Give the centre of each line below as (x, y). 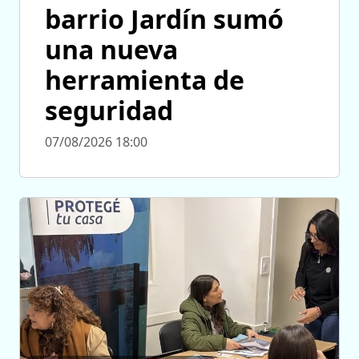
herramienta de (145, 79)
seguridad (109, 110)
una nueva (111, 49)
